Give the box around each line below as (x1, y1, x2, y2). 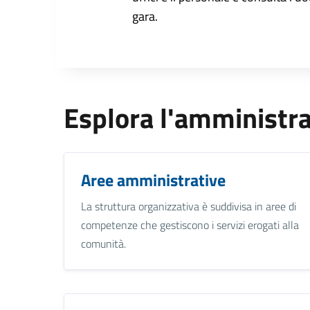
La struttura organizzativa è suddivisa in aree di (81, 197, 296, 215)
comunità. (81, 235, 126, 252)
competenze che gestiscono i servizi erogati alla (81, 216, 299, 233)
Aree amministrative (81, 167, 226, 192)
